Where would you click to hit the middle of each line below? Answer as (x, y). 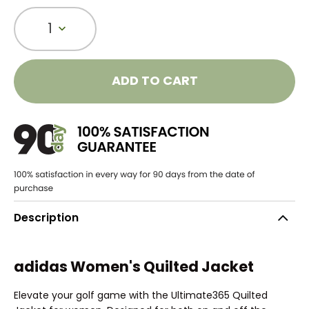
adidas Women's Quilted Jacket (134, 267)
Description (46, 218)
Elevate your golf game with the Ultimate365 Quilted (141, 295)
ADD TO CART (154, 81)
